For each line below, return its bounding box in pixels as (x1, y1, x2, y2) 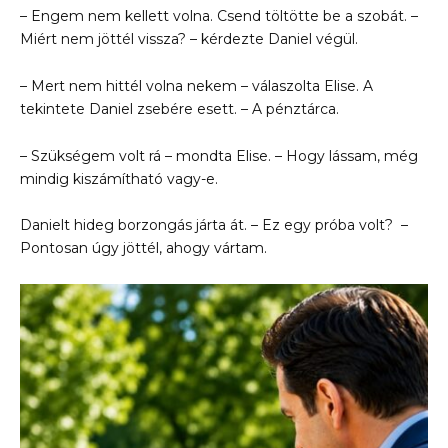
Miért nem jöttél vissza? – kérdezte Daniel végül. (20, 30, 358, 48)
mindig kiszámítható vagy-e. (20, 169, 218, 188)
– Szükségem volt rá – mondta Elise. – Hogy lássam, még (20, 146, 418, 165)
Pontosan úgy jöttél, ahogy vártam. (20, 239, 267, 258)
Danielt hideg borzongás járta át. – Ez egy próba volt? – (20, 216, 408, 235)
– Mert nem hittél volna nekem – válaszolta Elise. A (20, 76, 373, 95)
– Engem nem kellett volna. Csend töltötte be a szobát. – (20, 7, 418, 25)
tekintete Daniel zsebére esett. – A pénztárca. (20, 99, 339, 118)
